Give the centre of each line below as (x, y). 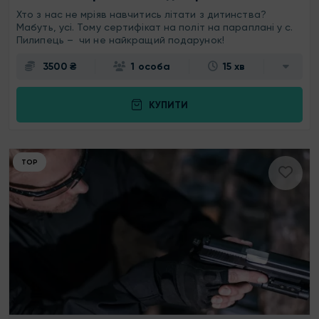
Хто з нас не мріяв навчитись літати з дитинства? (141, 15)
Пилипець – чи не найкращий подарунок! (122, 40)
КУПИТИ (168, 105)
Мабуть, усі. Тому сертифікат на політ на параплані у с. (155, 27)
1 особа (151, 67)
